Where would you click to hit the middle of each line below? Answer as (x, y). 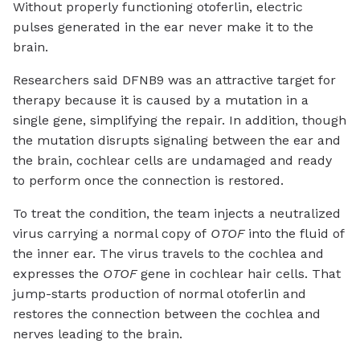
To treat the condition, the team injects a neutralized (177, 214)
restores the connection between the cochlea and (167, 314)
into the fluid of (296, 234)
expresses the (58, 274)
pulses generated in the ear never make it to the (163, 27)
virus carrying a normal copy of (112, 234)
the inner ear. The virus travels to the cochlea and (168, 254)
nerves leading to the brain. (98, 334)
